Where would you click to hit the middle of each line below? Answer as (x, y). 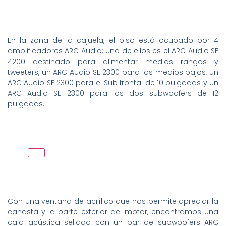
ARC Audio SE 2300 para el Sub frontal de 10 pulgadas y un (113, 83)
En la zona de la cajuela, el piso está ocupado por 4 (113, 41)
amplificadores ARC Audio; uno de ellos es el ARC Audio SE (113, 51)
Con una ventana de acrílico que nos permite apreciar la (113, 201)
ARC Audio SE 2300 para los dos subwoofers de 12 (113, 94)
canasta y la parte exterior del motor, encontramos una (113, 212)
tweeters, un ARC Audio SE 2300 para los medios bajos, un (113, 72)
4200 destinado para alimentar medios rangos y (113, 62)
